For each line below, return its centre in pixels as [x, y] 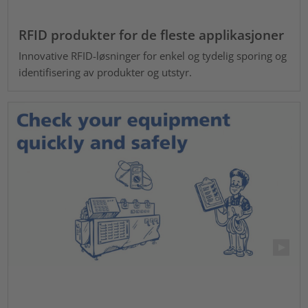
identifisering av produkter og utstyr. [106, 73]
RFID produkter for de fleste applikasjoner [152, 34]
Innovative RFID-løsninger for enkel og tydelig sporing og [153, 56]
